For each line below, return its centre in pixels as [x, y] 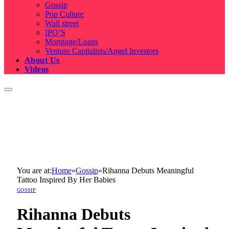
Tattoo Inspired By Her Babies [66, 180]
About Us [42, 60]
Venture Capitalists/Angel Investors [102, 51]
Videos [37, 70]
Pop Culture [64, 14]
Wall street [62, 24]
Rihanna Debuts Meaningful [148, 171]
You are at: [34, 171]
